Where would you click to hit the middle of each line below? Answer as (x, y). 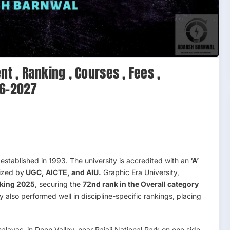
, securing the (59, 184)
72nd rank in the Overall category (141, 184)
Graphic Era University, (140, 172)
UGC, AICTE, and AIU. (63, 172)
